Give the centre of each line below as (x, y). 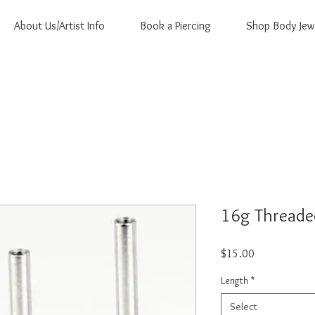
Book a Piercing (175, 26)
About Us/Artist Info (59, 26)
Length (234, 280)
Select (244, 306)
